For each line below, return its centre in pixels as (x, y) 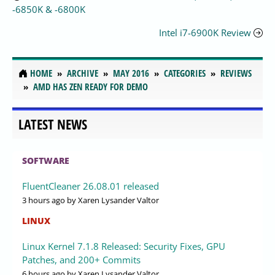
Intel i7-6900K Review (205, 33)
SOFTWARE (46, 160)
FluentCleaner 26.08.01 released (91, 186)
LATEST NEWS (53, 124)
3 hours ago (44, 200)
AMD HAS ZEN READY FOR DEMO (91, 87)
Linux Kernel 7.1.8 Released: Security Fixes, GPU (124, 246)
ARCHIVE (83, 73)
